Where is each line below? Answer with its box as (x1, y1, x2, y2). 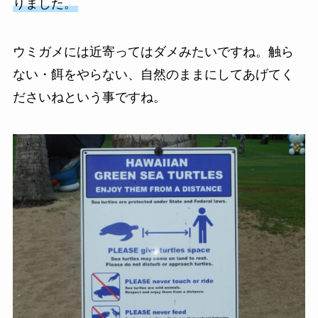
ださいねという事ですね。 (12, 90, 166, 105)
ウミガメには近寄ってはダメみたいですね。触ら (12, 45, 294, 60)
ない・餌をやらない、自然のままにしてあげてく (12, 67, 294, 82)
